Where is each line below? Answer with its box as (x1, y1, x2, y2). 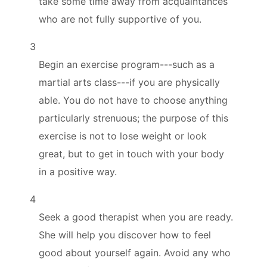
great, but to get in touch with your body (39, 147, 224, 160)
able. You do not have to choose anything (39, 94, 228, 106)
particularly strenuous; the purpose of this (39, 111, 228, 124)
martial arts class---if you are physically (39, 76, 220, 88)
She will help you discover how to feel (39, 228, 211, 241)
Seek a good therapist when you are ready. (39, 210, 233, 223)
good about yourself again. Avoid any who (39, 246, 231, 259)
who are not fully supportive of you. (39, 13, 201, 25)
